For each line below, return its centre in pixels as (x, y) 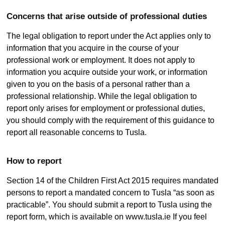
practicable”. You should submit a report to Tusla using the (109, 205)
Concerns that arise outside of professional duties (106, 17)
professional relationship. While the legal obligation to (101, 96)
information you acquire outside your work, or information (107, 72)
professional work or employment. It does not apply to (100, 60)
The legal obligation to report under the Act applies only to (108, 36)
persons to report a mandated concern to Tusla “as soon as (110, 193)
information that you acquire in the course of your (92, 48)
